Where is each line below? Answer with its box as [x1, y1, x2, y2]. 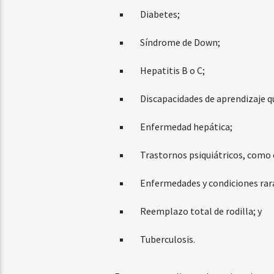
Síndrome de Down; [139, 36, 220, 49]
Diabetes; [139, 8, 180, 21]
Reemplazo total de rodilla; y [139, 205, 262, 218]
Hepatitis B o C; [139, 64, 205, 77]
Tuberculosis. [139, 233, 195, 246]
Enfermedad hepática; [139, 120, 232, 133]
